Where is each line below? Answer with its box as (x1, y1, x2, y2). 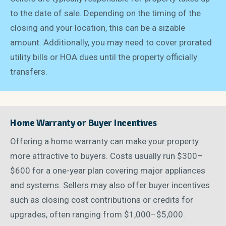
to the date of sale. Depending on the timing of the (10, 8, 201, 18)
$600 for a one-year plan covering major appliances (10, 165, 206, 176)
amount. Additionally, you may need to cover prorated (10, 37, 212, 47)
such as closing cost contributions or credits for (10, 194, 194, 205)
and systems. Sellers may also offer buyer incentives (10, 180, 210, 190)
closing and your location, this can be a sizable (10, 22, 186, 33)
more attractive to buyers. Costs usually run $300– (10, 150, 203, 161)
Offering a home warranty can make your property (10, 136, 199, 146)
